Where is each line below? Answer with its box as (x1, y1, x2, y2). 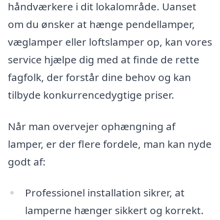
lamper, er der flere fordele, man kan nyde (8, 137, 212, 151)
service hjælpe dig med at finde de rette (8, 52, 199, 66)
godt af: (8, 154, 46, 168)
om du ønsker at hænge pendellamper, (8, 17, 195, 31)
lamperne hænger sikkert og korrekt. (25, 203, 204, 218)
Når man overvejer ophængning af (8, 119, 175, 133)
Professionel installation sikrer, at (25, 186, 185, 200)
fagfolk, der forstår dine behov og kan (8, 70, 191, 84)
